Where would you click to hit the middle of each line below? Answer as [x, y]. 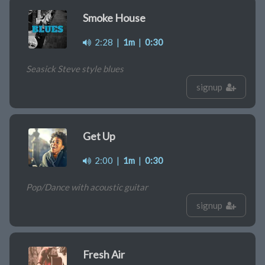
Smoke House [114, 18]
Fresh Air [104, 255]
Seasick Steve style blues [75, 69]
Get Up [99, 136]
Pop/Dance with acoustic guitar [87, 187]
